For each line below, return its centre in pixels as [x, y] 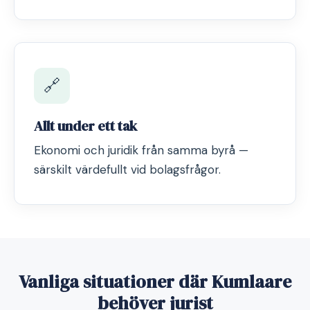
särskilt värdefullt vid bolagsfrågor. [127, 170]
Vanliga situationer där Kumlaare [155, 282]
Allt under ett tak [85, 126]
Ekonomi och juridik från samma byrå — [141, 150]
